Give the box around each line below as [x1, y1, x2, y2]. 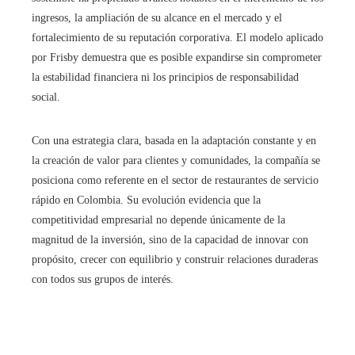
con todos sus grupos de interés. [32, 273, 174, 286]
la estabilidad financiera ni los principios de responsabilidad [32, 71, 299, 84]
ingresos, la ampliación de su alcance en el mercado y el [32, 12, 282, 25]
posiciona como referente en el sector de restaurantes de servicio [32, 174, 319, 187]
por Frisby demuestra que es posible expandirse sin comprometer [32, 52, 322, 64]
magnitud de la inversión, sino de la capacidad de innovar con [32, 234, 308, 246]
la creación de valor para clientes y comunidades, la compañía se [32, 155, 320, 167]
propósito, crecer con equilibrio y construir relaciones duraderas [32, 254, 318, 266]
